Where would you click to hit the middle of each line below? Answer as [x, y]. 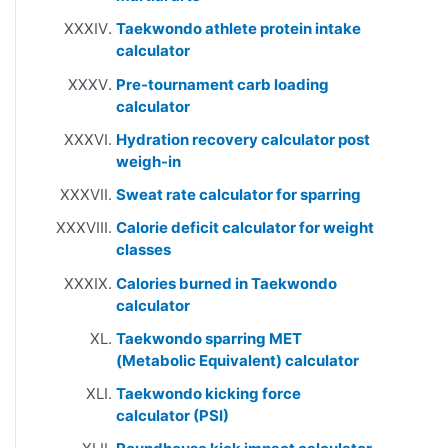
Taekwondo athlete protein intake [238, 29]
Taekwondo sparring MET [209, 338]
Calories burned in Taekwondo [226, 283]
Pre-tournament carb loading [222, 84]
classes [143, 250]
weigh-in [148, 161]
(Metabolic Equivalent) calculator [237, 360]
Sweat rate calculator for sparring [238, 194]
